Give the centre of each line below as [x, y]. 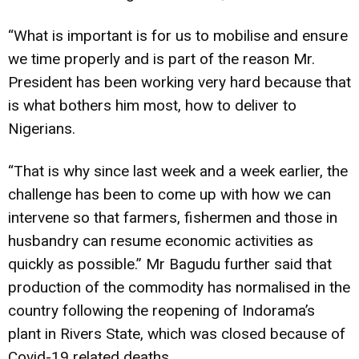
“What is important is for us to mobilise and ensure [178, 35]
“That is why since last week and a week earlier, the [178, 171]
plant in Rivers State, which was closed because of [177, 333]
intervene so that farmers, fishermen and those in [173, 217]
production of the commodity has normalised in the [179, 287]
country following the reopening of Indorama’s [161, 310]
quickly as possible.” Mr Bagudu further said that [170, 264]
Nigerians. [42, 128]
